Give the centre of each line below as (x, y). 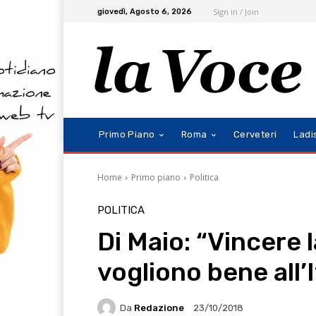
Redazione (159, 308)
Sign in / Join (236, 11)
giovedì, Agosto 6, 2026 (145, 11)
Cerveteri (255, 135)
